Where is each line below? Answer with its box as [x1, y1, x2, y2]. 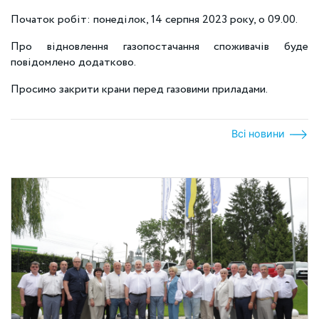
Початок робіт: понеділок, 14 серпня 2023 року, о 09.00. [11, 11, 300, 28]
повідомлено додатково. [11, 54, 136, 70]
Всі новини [231, 127, 288, 140]
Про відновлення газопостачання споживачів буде [11, 38, 308, 55]
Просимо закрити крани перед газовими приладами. [11, 81, 268, 98]
